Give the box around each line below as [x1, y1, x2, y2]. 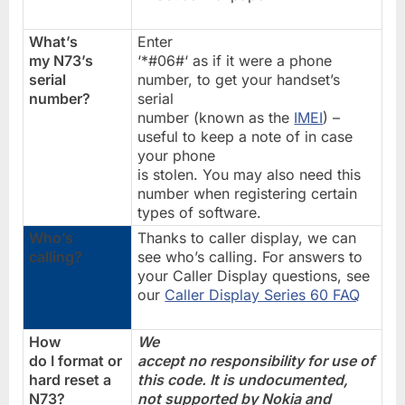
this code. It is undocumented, [137, 370, 349, 389]
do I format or [29, 351, 123, 370]
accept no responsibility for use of [137, 351, 375, 370]
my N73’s [29, 51, 94, 70]
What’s [29, 32, 79, 51]
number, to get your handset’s [137, 70, 341, 89]
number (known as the [137, 108, 295, 127]
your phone [137, 146, 216, 165]
